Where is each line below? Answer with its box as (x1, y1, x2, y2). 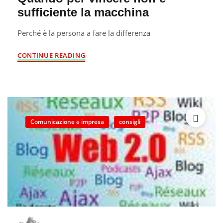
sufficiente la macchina (17, 5, 149, 19)
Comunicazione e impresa (30, 117, 104, 126)
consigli (119, 117, 140, 126)
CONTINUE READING (17, 51, 86, 60)
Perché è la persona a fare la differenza (17, 28, 150, 38)
